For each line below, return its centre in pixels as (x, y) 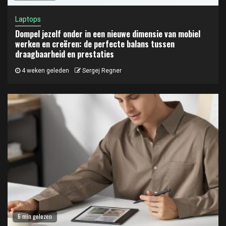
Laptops (28, 19)
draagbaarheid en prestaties (65, 54)
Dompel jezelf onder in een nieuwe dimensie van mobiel (108, 34)
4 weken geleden (45, 70)
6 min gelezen (35, 216)
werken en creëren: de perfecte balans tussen (95, 44)
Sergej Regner (102, 70)
